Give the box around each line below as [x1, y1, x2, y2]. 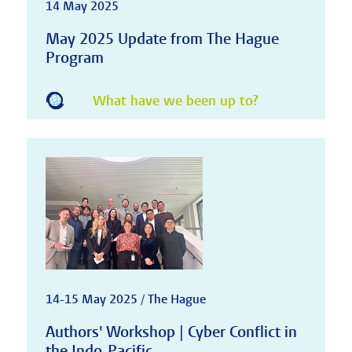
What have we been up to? [92, 92, 258, 111]
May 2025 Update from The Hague [45, 28, 279, 49]
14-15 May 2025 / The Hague [45, 291, 206, 307]
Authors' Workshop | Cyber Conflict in [45, 321, 297, 342]
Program [45, 47, 104, 68]
